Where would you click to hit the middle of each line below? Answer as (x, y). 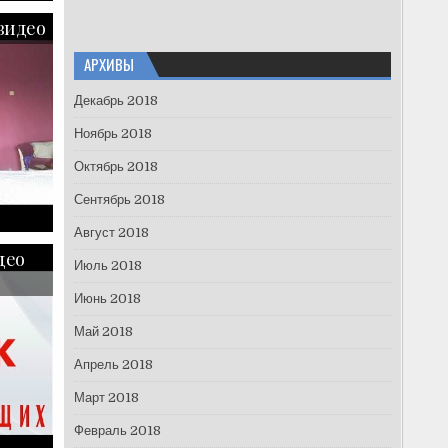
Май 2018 (103, 332)
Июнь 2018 (107, 299)
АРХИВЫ (108, 64)
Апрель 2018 (113, 365)
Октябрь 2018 (115, 167)
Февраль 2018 (117, 431)
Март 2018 (106, 398)
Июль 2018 (107, 266)
